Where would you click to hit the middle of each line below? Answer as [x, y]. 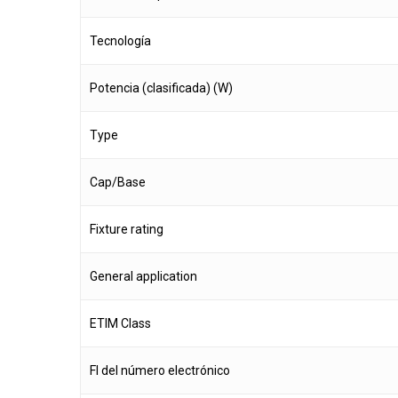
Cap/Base [118, 183]
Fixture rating [127, 230]
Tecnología [120, 41]
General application [143, 277]
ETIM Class [120, 324]
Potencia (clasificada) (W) [161, 88]
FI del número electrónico [160, 371]
